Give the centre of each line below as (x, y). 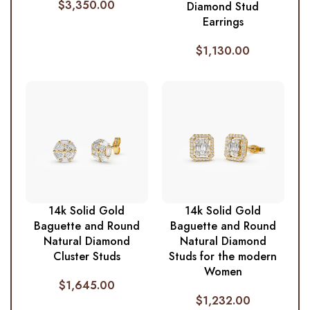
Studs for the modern (223, 256)
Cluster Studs (86, 256)
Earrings (223, 21)
